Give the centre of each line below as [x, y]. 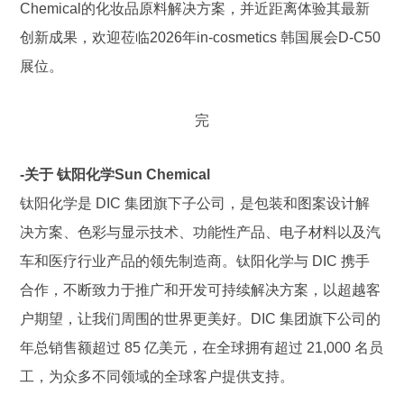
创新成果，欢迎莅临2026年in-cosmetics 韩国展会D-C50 [201, 37]
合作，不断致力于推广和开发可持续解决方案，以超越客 [201, 290]
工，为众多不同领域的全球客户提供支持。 [157, 376]
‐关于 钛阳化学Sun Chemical [115, 174]
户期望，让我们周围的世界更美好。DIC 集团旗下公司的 [201, 319]
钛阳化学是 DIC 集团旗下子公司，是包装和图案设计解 [195, 203]
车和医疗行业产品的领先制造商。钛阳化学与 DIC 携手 [195, 261]
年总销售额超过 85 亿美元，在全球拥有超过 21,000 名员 [202, 348]
